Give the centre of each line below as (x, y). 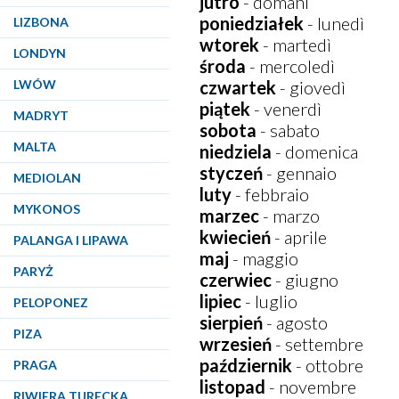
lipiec (221, 301)
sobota (228, 130)
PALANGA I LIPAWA (71, 240)
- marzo (290, 216)
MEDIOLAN (47, 178)
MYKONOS (47, 209)
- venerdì (286, 109)
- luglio (270, 301)
